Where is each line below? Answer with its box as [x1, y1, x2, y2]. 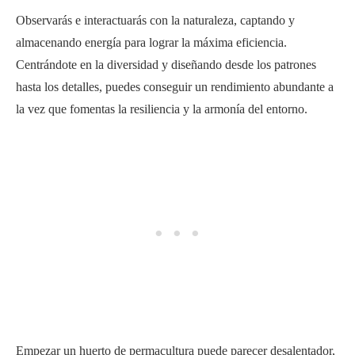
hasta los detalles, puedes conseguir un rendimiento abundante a [16, 79, 334, 94]
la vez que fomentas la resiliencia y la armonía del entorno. [16, 101, 307, 116]
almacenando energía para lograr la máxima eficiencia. [16, 35, 287, 49]
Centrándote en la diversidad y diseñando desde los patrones [16, 57, 316, 71]
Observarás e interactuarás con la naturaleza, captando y [16, 13, 295, 27]
